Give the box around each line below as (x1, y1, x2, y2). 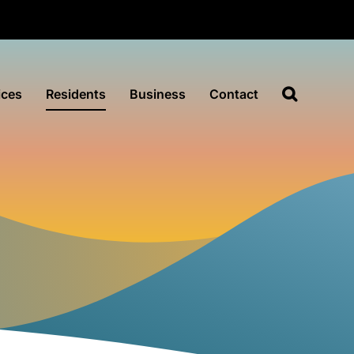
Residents (46, 86, 106, 102)
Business (130, 86, 186, 102)
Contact (209, 86, 258, 102)
